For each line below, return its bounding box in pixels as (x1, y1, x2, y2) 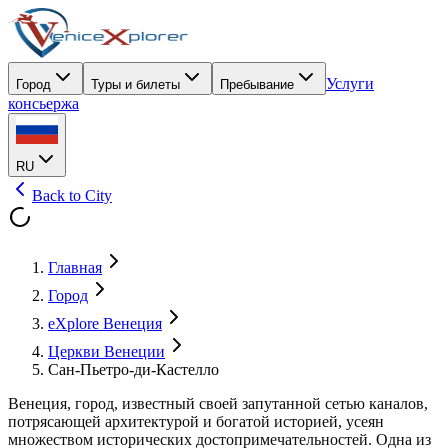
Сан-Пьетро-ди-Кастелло (48, 361, 219, 378)
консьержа (8, 95, 79, 112)
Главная (48, 259, 102, 276)
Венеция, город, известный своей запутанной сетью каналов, (8, 395, 428, 412)
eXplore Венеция (48, 315, 162, 332)
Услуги (326, 75, 374, 92)
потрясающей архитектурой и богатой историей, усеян (8, 413, 384, 430)
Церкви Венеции (48, 343, 165, 360)
